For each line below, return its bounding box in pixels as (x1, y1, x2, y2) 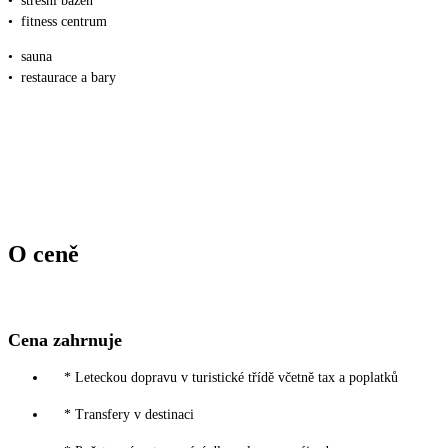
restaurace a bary (21, 69, 116, 85)
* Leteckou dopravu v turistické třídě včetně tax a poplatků (64, 370, 398, 386)
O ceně (8, 241, 79, 268)
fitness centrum (21, 13, 107, 29)
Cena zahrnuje (8, 330, 122, 351)
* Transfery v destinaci (64, 407, 194, 423)
